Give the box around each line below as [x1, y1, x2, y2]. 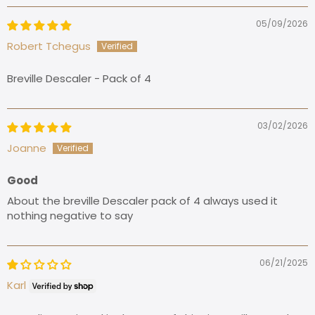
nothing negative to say [7, 208, 133, 224]
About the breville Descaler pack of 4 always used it [7, 193, 278, 209]
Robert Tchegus [7, 39, 91, 54]
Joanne [7, 141, 46, 156]
